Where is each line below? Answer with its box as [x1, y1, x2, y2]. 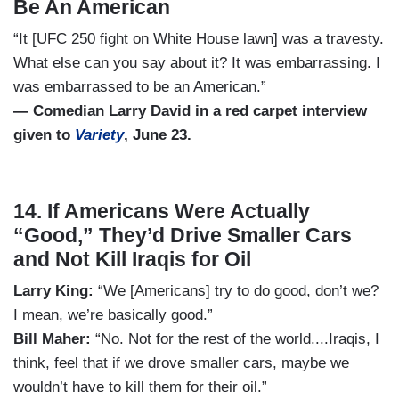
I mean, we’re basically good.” [13, 306, 213, 324]
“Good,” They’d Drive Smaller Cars [13, 224, 352, 248]
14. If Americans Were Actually [13, 199, 310, 224]
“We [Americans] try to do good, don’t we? [98, 282, 379, 300]
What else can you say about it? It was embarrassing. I [13, 54, 380, 72]
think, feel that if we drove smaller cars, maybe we [13, 354, 349, 372]
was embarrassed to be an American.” [13, 78, 266, 96]
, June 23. [124, 126, 196, 144]
